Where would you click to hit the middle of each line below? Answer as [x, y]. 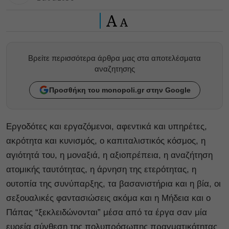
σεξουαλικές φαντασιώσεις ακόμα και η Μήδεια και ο [108, 198]
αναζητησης [114, 68]
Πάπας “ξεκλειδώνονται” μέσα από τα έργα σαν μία [107, 212]
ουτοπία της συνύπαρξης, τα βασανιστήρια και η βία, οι [113, 184]
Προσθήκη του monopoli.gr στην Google [120, 90]
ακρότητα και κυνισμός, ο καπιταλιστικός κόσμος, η [106, 141]
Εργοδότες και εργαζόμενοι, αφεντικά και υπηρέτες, [107, 126]
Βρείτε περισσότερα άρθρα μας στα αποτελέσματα [114, 58]
